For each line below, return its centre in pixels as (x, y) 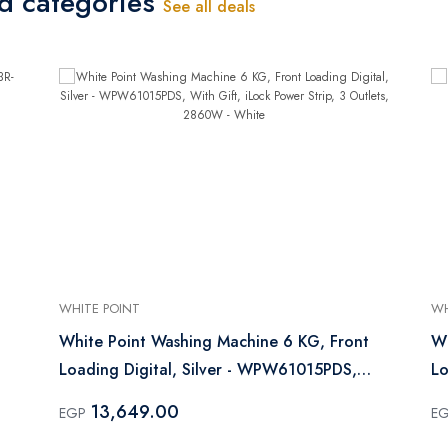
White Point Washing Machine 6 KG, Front (214, 341)
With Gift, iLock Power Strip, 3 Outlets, (202, 397)
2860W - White (116, 425)
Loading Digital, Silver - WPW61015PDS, (208, 369)
